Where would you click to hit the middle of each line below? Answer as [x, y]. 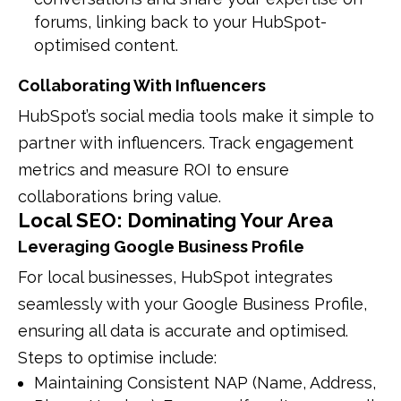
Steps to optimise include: [117, 357]
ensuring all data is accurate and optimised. [183, 330]
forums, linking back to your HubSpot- [180, 21]
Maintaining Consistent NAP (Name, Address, [205, 382]
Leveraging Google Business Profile [161, 246]
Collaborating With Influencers [142, 85]
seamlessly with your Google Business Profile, [192, 303]
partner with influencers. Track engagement [186, 142]
